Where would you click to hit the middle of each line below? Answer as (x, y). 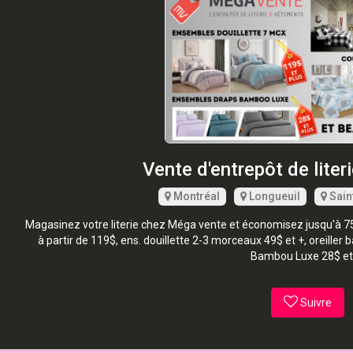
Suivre (316, 302)
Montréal (195, 196)
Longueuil (273, 196)
